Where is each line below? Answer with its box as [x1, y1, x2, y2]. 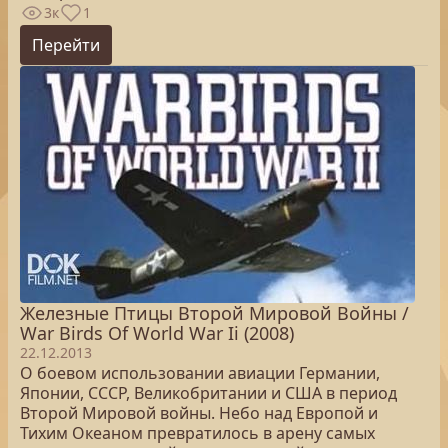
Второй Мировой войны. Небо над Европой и [20, 402, 378, 424]
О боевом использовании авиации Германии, [20, 362, 380, 384]
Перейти [32, 34, 100, 56]
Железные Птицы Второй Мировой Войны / [20, 301, 409, 325]
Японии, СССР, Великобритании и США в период [20, 382, 397, 404]
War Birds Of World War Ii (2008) [20, 321, 294, 345]
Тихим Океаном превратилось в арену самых [20, 422, 375, 444]
